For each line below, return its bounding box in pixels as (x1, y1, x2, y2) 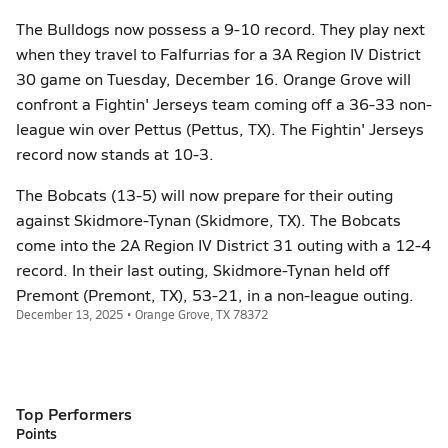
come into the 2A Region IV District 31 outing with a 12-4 (16, 234, 431, 255)
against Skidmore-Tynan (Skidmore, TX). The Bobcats (16, 209, 401, 230)
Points (16, 423, 57, 443)
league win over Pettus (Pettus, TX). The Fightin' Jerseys (16, 118, 424, 139)
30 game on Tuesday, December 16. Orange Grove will (16, 68, 411, 89)
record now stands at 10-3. (16, 143, 214, 164)
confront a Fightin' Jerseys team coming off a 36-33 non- (16, 93, 432, 114)
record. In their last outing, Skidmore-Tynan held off (16, 259, 390, 280)
